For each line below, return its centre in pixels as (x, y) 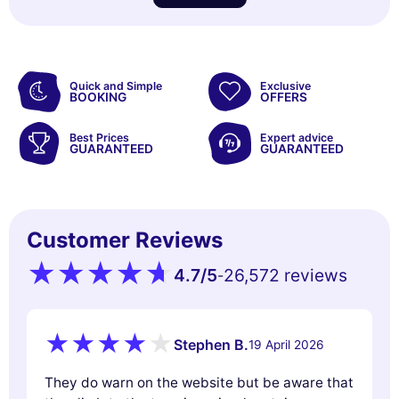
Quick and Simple (116, 85)
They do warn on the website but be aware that (199, 382)
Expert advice (297, 137)
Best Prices (99, 137)
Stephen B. (211, 345)
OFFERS (284, 97)
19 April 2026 (286, 345)
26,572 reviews (285, 275)
